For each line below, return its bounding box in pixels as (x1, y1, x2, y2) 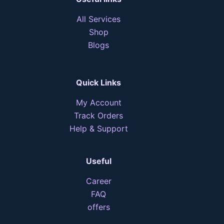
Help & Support (69, 123, 128, 133)
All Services (76, 13, 121, 24)
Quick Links (76, 77, 121, 87)
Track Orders (74, 110, 123, 120)
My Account (75, 97, 121, 107)
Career (85, 175, 111, 186)
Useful (85, 155, 111, 166)
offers (87, 201, 110, 212)
